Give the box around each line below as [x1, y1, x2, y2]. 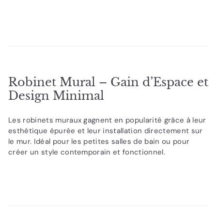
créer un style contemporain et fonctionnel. [8, 147, 165, 157]
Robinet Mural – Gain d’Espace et [8, 75, 208, 89]
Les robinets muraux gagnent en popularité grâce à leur [8, 115, 206, 125]
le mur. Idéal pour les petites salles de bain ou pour [8, 136, 190, 146]
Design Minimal [8, 88, 104, 103]
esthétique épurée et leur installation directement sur [8, 125, 203, 136]
